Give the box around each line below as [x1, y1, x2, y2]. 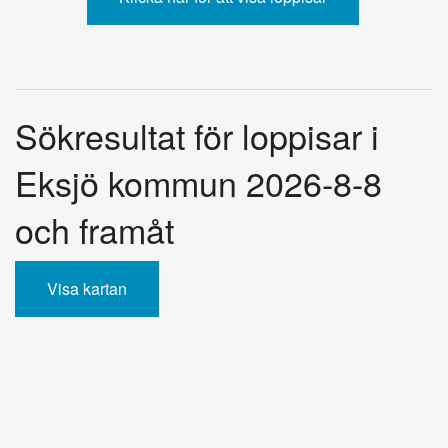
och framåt [15, 204, 174, 254]
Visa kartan [47, 276, 127, 300]
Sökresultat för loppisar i [15, 110, 379, 160]
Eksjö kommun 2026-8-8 [15, 157, 382, 207]
